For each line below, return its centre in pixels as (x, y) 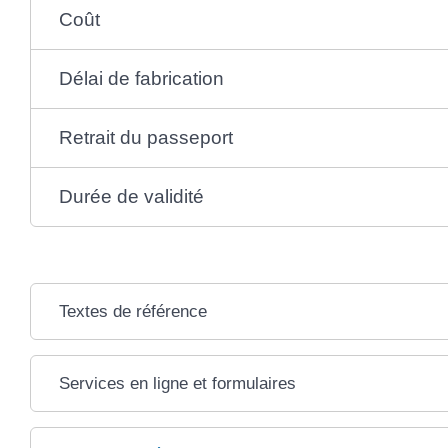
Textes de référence (132, 311)
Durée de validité (131, 196)
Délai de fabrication (141, 78)
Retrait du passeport (145, 137)
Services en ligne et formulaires (177, 383)
